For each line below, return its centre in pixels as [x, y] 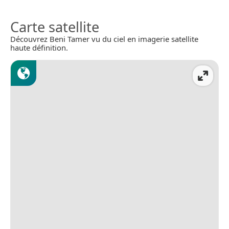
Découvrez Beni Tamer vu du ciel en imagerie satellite [104, 39]
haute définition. [39, 47]
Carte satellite [55, 27]
